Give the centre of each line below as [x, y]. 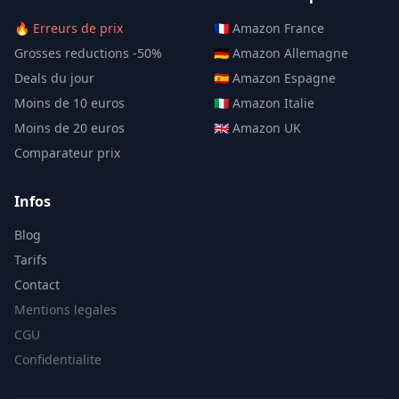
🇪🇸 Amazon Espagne [275, 77]
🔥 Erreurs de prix [69, 28]
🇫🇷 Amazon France [269, 28]
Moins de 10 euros [69, 102]
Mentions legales [65, 309]
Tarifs [31, 259]
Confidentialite [58, 359]
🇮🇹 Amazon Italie [264, 102]
